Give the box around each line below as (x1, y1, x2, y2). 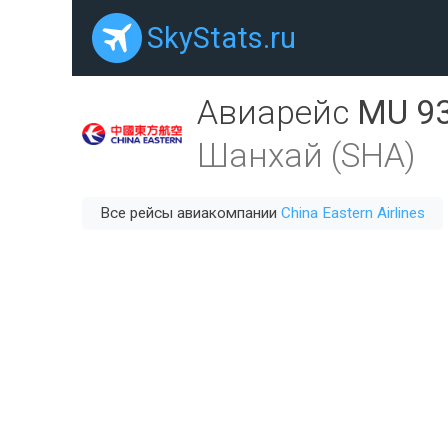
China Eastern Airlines (281, 204, 425, 222)
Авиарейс (197, 93, 357, 132)
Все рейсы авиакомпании (100, 204, 281, 222)
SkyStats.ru (147, 21, 296, 55)
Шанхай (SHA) (197, 136, 415, 175)
